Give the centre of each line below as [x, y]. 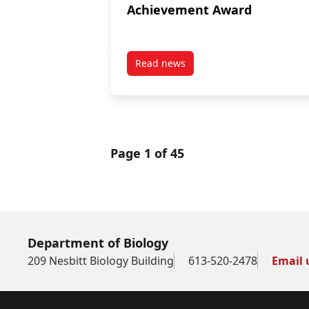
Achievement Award [189, 10]
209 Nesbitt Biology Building [101, 260]
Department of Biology [98, 242]
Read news [160, 63]
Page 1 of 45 [147, 153]
